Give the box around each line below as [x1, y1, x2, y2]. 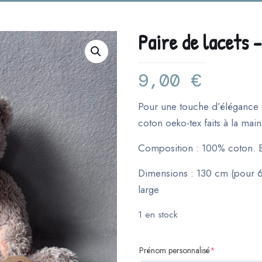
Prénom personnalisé [139, 244, 210, 256]
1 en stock [138, 208, 178, 221]
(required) [215, 244, 249, 256]
